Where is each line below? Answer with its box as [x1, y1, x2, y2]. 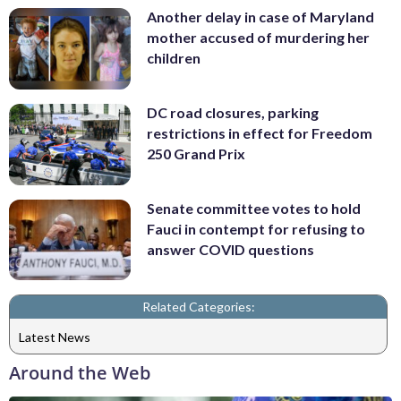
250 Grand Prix [147, 145, 245, 163]
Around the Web [9, 361, 150, 386]
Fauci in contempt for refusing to [147, 219, 365, 237]
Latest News [19, 328, 90, 345]
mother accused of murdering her [147, 29, 370, 47]
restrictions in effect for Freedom [147, 124, 372, 142]
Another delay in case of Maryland [147, 8, 374, 26]
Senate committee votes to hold [147, 199, 361, 217]
